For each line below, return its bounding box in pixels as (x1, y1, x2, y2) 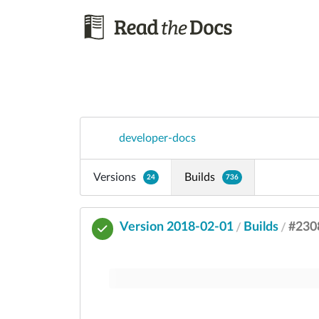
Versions (93, 171, 136, 183)
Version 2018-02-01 (120, 220, 234, 234)
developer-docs (118, 132, 196, 144)
